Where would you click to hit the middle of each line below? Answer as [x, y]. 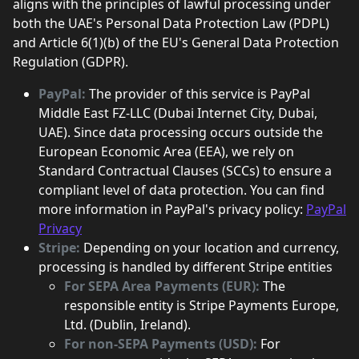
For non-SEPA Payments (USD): [162, 344]
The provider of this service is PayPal [200, 94]
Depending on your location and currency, [211, 248]
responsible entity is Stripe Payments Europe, [202, 305]
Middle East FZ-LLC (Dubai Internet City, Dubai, [178, 113]
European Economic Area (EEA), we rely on [166, 151]
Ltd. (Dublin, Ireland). [127, 325]
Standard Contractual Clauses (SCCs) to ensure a [185, 171]
